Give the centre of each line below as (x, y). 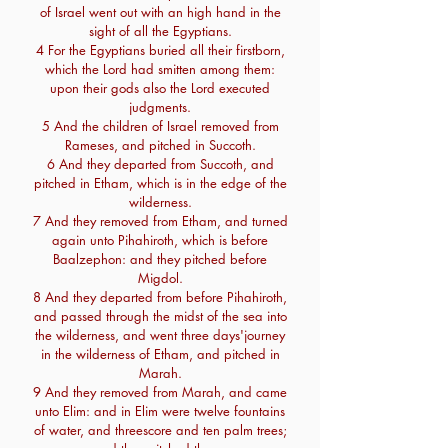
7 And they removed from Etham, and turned (160, 221)
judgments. (160, 107)
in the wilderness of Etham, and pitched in (160, 354)
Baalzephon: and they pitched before (160, 259)
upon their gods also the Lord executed (160, 88)
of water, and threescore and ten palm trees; (160, 430)
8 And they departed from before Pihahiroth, (160, 297)
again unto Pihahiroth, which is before (160, 240)
